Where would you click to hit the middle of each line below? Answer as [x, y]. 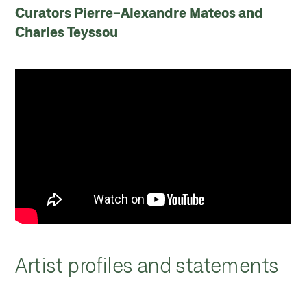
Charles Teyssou [67, 32]
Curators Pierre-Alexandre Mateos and [139, 13]
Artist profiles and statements [147, 265]
